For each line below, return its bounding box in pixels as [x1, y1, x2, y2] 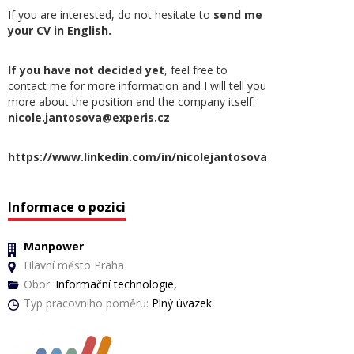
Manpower [24, 239, 84, 254]
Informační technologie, [52, 277, 177, 292]
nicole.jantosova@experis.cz [8, 110, 170, 125]
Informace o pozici [8, 198, 126, 216]
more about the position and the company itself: [8, 94, 255, 109]
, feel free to [164, 62, 228, 77]
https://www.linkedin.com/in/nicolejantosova [8, 149, 267, 164]
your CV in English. [8, 23, 111, 38]
